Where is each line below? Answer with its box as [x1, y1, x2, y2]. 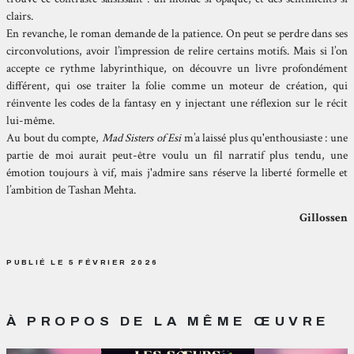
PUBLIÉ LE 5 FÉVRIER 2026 [6, 257, 159, 266]
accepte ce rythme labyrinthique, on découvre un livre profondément [6, 61, 348, 77]
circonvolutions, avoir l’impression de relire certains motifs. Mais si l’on [6, 43, 348, 59]
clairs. [6, 9, 34, 24]
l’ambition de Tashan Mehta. [6, 183, 139, 198]
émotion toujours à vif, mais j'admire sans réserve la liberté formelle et [6, 165, 348, 181]
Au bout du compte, [6, 130, 102, 146]
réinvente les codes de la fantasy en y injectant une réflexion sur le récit [6, 96, 348, 111]
